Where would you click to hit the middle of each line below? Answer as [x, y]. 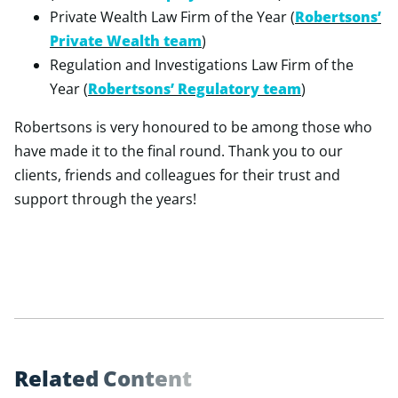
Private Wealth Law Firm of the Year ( [172, 17]
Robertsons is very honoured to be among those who [193, 127]
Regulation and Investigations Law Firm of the [202, 65]
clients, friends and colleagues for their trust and [177, 175]
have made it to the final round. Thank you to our [179, 151]
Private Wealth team [126, 41]
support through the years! [105, 199]
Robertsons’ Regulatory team [195, 89]
